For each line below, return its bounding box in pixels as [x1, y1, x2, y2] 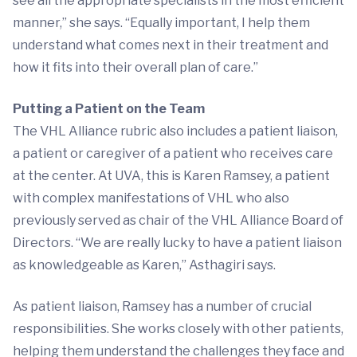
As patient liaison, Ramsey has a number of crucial [13, 299, 312, 315]
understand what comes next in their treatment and [13, 37, 328, 53]
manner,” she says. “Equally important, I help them [13, 15, 310, 31]
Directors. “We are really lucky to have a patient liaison [13, 235, 342, 251]
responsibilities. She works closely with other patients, [13, 321, 343, 337]
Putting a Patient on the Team [13, 101, 205, 117]
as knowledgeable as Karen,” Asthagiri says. [13, 257, 276, 273]
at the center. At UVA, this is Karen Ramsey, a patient [13, 168, 330, 184]
